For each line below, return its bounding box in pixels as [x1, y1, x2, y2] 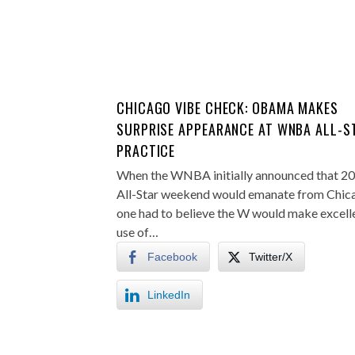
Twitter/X [249, 250, 292, 263]
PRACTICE [116, 140, 176, 161]
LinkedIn [147, 288, 190, 301]
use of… [116, 224, 158, 239]
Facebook [147, 250, 197, 263]
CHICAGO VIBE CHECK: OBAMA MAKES [116, 97, 338, 118]
